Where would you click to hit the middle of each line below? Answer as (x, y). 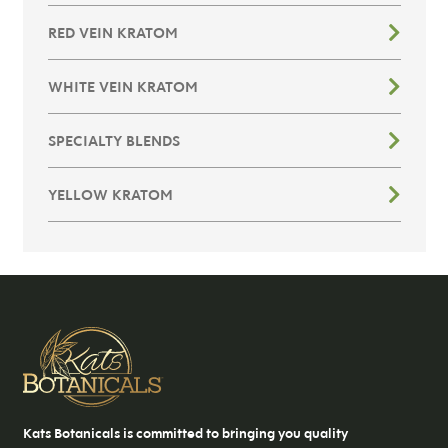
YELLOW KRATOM (110, 195)
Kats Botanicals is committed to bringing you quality (185, 433)
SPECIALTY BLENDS (113, 141)
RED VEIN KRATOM (112, 33)
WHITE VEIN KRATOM (122, 87)
